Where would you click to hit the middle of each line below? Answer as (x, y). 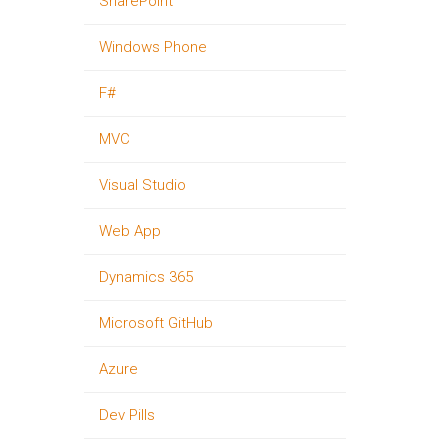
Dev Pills (126, 415)
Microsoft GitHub (155, 323)
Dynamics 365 (145, 277)
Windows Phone (152, 47)
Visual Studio (142, 185)
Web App (129, 231)
